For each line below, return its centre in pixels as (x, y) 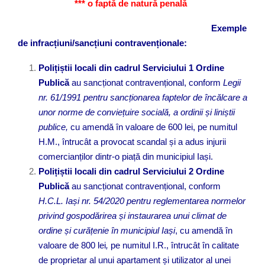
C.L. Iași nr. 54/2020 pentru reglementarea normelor (146, 201)
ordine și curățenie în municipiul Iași (107, 230)
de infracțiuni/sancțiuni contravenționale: (102, 43)
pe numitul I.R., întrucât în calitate (175, 245)
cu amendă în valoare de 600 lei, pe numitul (154, 127)
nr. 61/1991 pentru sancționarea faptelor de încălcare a (143, 97)
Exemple (227, 28)
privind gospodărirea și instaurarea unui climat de (132, 215)
